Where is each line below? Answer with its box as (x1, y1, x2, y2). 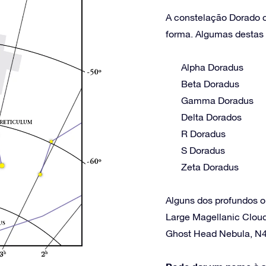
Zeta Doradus (181, 161, 239, 172)
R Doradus (181, 128, 226, 139)
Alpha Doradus (181, 62, 243, 72)
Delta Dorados (181, 112, 242, 122)
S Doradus (181, 145, 225, 156)
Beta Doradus (181, 78, 239, 89)
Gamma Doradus (181, 95, 254, 106)
